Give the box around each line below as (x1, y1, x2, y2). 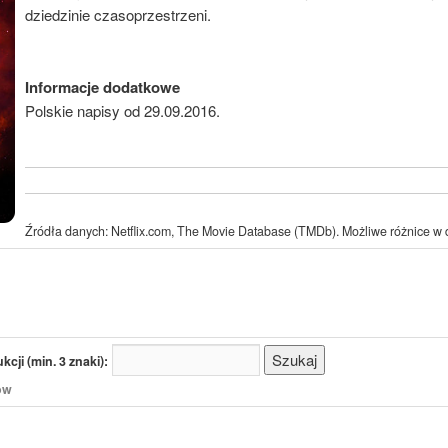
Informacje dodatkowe (25, 76, 181, 99)
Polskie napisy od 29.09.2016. (25, 100, 221, 122)
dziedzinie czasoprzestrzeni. (25, 4, 212, 26)
